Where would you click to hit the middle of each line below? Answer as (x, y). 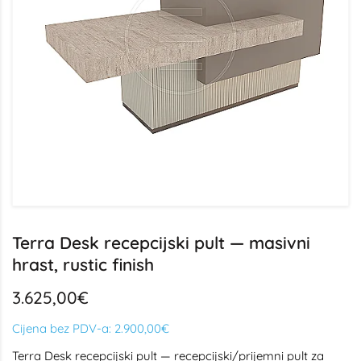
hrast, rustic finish (83, 264)
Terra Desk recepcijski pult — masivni (161, 243)
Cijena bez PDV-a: (63, 328)
